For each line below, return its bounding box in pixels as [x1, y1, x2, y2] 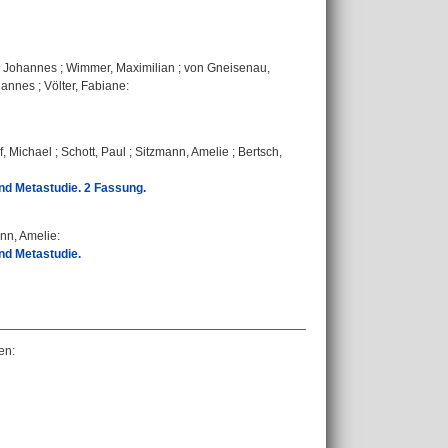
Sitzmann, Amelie [135, 145, 229, 159]
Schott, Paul [61, 145, 126, 159]
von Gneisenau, [184, 61, 270, 75]
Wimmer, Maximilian [66, 61, 175, 75]
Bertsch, [238, 145, 282, 159]
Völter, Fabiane [44, 79, 126, 93]
